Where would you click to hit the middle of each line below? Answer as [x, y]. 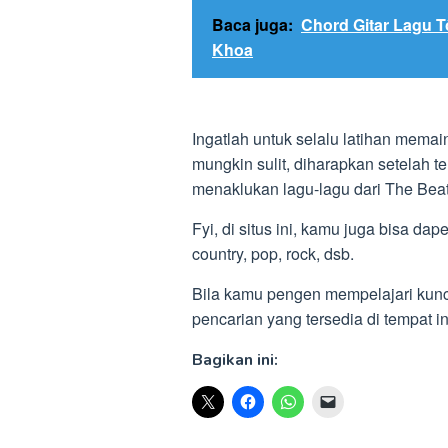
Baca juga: [252, 24]
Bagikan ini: [235, 360]
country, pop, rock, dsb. [273, 253]
